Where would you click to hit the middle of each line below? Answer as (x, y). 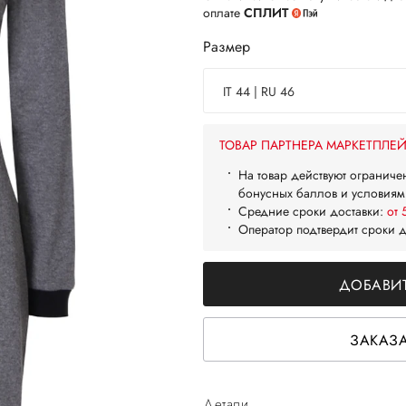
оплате (223, 13)
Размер (227, 47)
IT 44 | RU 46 (259, 92)
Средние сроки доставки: (313, 211)
